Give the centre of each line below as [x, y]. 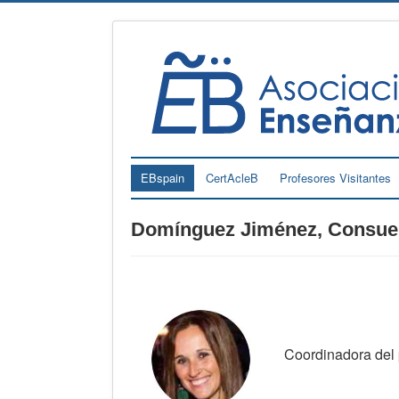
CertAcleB [232, 177]
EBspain [163, 177]
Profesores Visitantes [335, 177]
